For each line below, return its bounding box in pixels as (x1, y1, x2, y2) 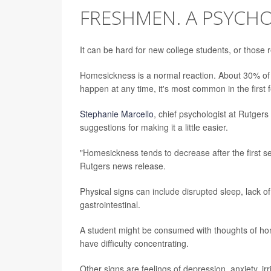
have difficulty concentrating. (80, 237, 189, 250)
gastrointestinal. (80, 198, 140, 211)
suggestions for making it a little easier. (80, 121, 228, 134)
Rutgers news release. (80, 160, 166, 172)
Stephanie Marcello (80, 108, 154, 120)
